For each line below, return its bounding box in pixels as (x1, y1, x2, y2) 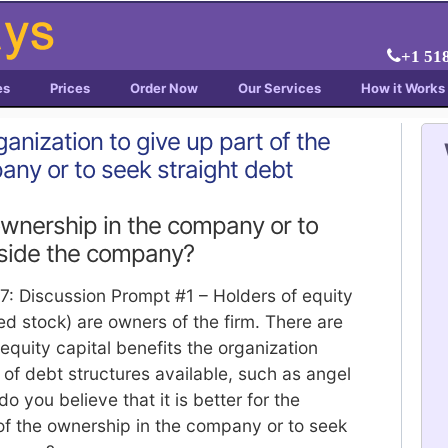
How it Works (361, 80, 445, 96)
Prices (50, 80, 90, 96)
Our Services (238, 80, 321, 96)
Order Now (130, 80, 198, 96)
